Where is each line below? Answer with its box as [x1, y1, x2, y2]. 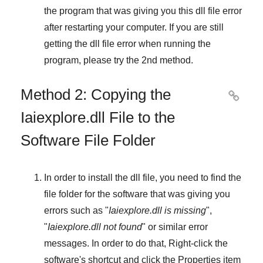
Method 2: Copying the [21, 85, 171, 103]
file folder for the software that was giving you [44, 188, 230, 199]
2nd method [141, 55, 191, 65]
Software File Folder [21, 131, 156, 149]
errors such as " [44, 205, 109, 215]
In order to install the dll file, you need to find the [44, 172, 241, 183]
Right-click [168, 238, 213, 248]
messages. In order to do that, [44, 238, 168, 248]
